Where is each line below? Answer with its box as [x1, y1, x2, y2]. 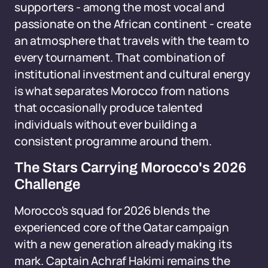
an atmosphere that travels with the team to [14, 33, 249, 48]
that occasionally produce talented [14, 100, 203, 115]
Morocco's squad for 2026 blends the [14, 203, 211, 218]
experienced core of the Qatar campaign [14, 220, 229, 235]
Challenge [14, 176, 80, 192]
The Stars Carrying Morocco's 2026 [14, 160, 246, 175]
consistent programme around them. [14, 133, 212, 149]
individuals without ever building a [14, 117, 197, 132]
